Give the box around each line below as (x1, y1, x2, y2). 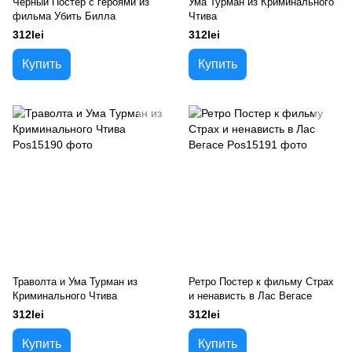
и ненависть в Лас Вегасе (189, 290, 312, 302)
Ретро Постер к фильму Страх (189, 276, 334, 288)
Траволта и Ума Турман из (13, 276, 137, 288)
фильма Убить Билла (13, 10, 115, 22)
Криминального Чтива (13, 290, 117, 302)
